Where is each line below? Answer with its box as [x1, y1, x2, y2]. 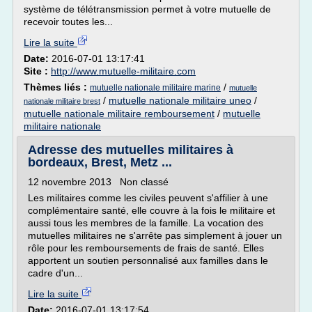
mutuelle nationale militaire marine [90, 83, 221, 93]
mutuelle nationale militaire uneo [109, 95, 251, 106]
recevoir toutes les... [24, 16, 113, 27]
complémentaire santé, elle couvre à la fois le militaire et [28, 205, 275, 216]
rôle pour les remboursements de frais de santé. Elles [28, 242, 264, 253]
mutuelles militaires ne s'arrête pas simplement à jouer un [28, 230, 282, 241]
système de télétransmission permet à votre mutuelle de [24, 3, 271, 15]
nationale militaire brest [24, 97, 100, 105]
